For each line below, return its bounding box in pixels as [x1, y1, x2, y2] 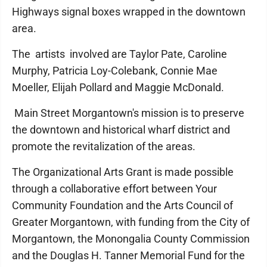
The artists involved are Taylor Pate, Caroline [12, 48, 227, 60]
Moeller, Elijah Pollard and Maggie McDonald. [12, 81, 224, 94]
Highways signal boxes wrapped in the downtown [12, 5, 246, 18]
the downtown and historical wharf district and [12, 123, 230, 136]
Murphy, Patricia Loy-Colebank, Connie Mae [12, 64, 218, 77]
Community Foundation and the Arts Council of [12, 199, 233, 212]
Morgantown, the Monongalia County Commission [12, 232, 250, 245]
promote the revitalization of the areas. [12, 140, 195, 153]
